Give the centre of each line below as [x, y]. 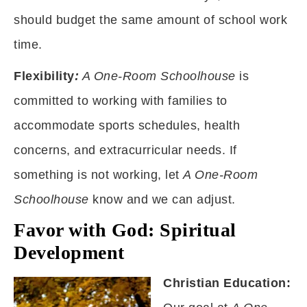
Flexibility [44, 76]
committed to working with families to [121, 101]
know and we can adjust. [162, 199]
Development [69, 253]
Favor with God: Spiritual [125, 230]
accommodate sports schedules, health [127, 125]
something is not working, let [98, 175]
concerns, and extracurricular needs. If [125, 150]
